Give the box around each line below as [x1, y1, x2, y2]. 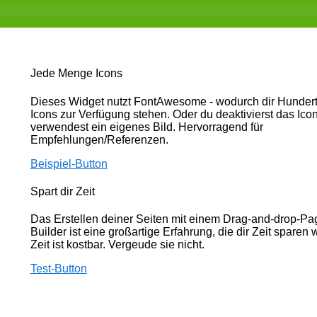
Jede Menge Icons [30, 67, 122, 80]
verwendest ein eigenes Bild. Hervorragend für [30, 120, 263, 133]
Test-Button [30, 263, 87, 275]
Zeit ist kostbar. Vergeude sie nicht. [30, 238, 204, 251]
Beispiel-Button [30, 157, 108, 170]
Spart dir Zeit [30, 185, 95, 197]
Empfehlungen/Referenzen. [30, 133, 168, 146]
